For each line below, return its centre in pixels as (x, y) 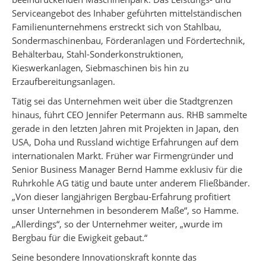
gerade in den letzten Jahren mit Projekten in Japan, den (125, 128)
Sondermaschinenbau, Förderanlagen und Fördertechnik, (129, 40)
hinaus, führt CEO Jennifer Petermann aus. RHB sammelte (129, 115)
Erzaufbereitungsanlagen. (64, 81)
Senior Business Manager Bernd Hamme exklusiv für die (127, 169)
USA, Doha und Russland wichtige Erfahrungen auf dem (125, 142)
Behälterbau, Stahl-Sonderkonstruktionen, (98, 54)
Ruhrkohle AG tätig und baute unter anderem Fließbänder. (131, 183)
